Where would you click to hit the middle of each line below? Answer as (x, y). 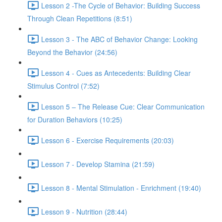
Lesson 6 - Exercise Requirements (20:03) (108, 140)
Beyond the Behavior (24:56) (72, 52)
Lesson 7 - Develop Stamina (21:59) (98, 164)
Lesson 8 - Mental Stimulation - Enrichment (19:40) (121, 188)
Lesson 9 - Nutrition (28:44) (84, 211)
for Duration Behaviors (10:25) (75, 119)
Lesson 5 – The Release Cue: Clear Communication (123, 106)
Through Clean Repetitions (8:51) (80, 18)
